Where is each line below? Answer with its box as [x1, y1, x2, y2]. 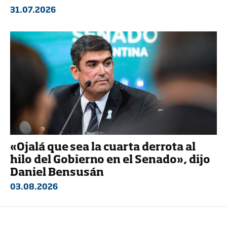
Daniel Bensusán [10, 168, 104, 179]
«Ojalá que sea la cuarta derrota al [10, 142, 196, 154]
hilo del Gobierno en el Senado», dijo [10, 155, 210, 166]
